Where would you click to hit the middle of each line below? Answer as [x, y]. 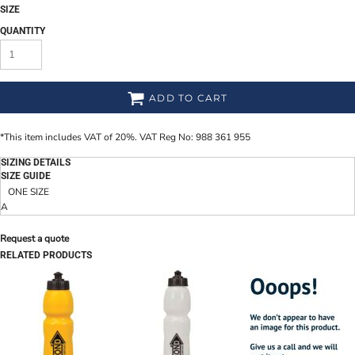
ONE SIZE [29, 192]
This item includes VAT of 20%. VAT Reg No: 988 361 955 [127, 137]
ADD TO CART [189, 98]
